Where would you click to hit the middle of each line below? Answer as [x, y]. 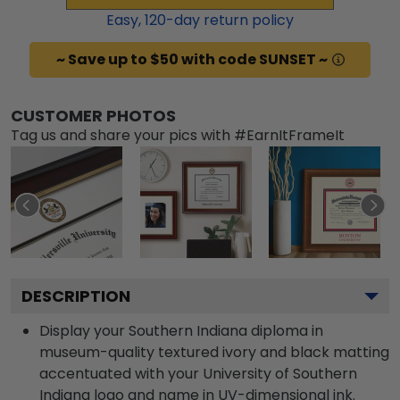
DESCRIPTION [76, 296]
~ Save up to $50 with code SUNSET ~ [192, 59]
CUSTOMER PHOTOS [93, 115]
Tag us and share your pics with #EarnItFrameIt [178, 135]
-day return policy [230, 20]
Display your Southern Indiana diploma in [181, 330]
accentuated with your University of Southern [198, 373]
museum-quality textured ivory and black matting [214, 352]
